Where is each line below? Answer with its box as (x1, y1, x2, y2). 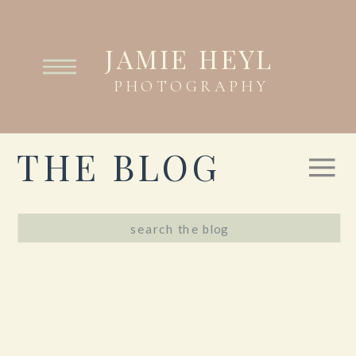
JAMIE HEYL (105, 41, 275, 76)
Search (17, 217, 65, 236)
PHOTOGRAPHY (113, 76, 269, 96)
